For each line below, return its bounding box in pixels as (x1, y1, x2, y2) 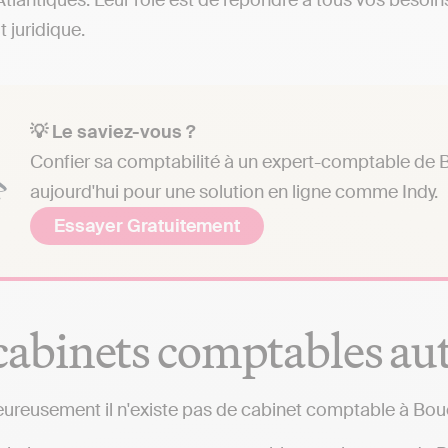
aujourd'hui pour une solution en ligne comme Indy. (30, 180, 438, 204)
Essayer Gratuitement (54, 214, 240, 238)
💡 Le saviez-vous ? (30, 120, 195, 144)
